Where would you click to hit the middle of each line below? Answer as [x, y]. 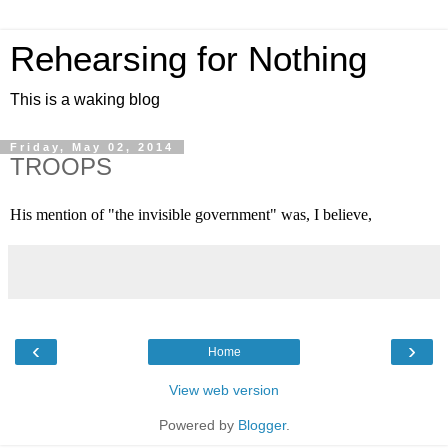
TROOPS [61, 166]
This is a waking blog [85, 99]
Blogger [261, 424]
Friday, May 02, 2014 [92, 147]
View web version [224, 389]
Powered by [198, 424]
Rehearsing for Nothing [188, 59]
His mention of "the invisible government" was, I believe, [191, 214]
